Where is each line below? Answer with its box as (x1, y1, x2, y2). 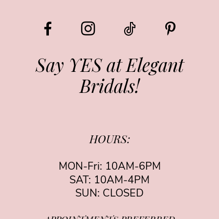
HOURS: (89, 135, 130, 147)
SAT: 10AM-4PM (69, 175, 150, 186)
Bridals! (79, 79, 140, 97)
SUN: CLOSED (75, 189, 144, 199)
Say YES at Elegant (35, 58, 184, 76)
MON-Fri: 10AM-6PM (58, 162, 161, 173)
